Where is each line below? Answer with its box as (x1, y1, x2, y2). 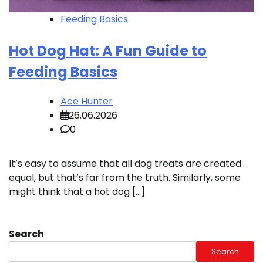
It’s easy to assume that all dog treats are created (9, 157, 241, 171)
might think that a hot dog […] (9, 185, 145, 199)
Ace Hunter (60, 95, 113, 109)
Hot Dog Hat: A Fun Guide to (9, 41, 207, 61)
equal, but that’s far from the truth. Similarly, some (9, 171, 241, 185)
